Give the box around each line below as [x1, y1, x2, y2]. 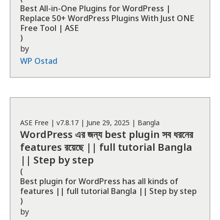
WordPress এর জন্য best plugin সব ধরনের [20, 128, 193, 141]
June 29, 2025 [86, 118, 130, 127]
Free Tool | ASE [20, 23, 79, 33]
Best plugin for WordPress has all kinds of [20, 176, 178, 187]
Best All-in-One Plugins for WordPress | [20, 3, 170, 14]
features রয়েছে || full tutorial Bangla [20, 140, 192, 154]
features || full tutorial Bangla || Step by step [20, 186, 197, 196]
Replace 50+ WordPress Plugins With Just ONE [20, 13, 194, 24]
